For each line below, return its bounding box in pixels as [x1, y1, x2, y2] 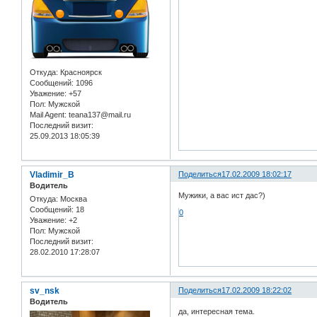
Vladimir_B [30, 170, 74, 180]
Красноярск [58, 68, 102, 77]
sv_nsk [30, 286, 59, 296]
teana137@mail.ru [67, 110, 131, 120]
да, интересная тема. [178, 306, 255, 316]
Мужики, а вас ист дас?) [178, 190, 266, 200]
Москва [58, 195, 87, 204]
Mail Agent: [30, 110, 67, 120]
